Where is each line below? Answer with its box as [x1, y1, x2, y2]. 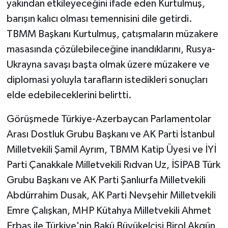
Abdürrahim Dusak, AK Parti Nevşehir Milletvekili [6, 190, 216, 201]
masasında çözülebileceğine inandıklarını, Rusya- [6, 44, 215, 54]
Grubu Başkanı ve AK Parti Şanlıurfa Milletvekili [6, 175, 206, 185]
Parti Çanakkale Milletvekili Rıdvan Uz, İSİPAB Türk [6, 159, 220, 170]
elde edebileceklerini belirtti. [6, 90, 132, 100]
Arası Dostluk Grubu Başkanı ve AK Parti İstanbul [6, 129, 215, 139]
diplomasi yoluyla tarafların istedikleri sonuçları [6, 74, 208, 85]
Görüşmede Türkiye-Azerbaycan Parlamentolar [6, 113, 211, 124]
